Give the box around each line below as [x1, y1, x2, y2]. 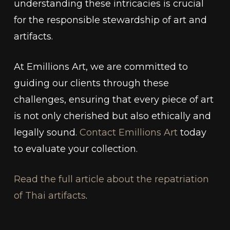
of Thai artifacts [13, 190, 86, 202]
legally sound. [13, 127, 80, 139]
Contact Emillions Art [79, 127, 178, 139]
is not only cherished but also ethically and [13, 110, 211, 122]
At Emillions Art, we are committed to [13, 61, 188, 73]
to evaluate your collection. [13, 143, 138, 155]
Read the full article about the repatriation [13, 174, 209, 185]
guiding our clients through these [13, 78, 169, 89]
